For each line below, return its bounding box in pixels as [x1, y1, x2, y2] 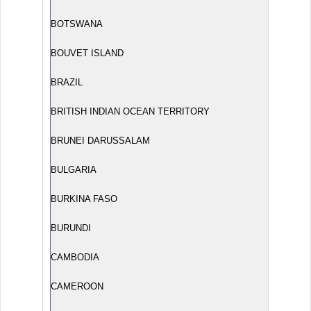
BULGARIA [51, 165, 96, 175]
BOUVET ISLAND [51, 48, 124, 58]
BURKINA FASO [51, 194, 117, 204]
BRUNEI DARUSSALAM [51, 135, 150, 146]
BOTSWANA [51, 19, 103, 29]
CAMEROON [51, 281, 103, 292]
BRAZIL [51, 77, 83, 87]
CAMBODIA [51, 252, 99, 262]
